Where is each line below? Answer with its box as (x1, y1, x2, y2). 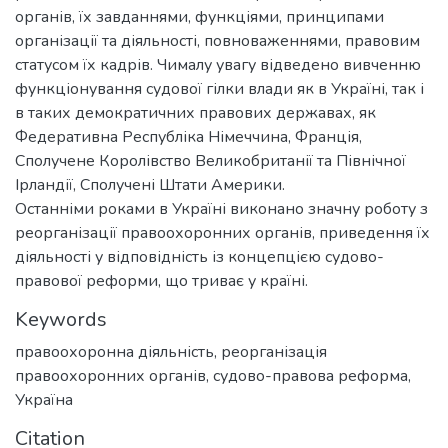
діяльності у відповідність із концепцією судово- (15, 245, 384, 268)
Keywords (15, 305, 107, 333)
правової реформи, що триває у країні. (15, 269, 308, 292)
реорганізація (221, 340, 327, 363)
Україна (15, 388, 73, 411)
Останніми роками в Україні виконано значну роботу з (15, 197, 428, 220)
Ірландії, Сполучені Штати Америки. (15, 173, 285, 196)
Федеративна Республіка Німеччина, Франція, (15, 125, 362, 148)
